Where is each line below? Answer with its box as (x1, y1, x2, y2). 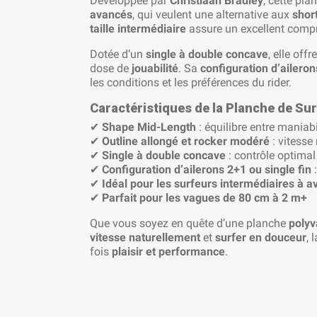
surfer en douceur (215, 231, 306, 245)
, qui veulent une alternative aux (132, 8, 292, 22)
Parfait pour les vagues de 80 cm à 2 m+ (102, 191, 307, 205)
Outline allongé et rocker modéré (102, 134, 270, 149)
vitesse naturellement (90, 231, 200, 245)
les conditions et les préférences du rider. (90, 76, 292, 90)
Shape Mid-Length (102, 120, 196, 134)
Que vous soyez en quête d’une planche (90, 217, 289, 231)
